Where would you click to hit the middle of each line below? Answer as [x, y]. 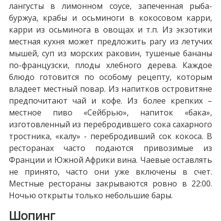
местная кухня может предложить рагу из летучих [110, 41]
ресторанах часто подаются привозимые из [110, 148]
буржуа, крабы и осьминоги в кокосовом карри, [110, 18]
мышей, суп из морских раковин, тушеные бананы [110, 53]
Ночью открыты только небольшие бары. [91, 195]
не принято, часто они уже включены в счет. [110, 171]
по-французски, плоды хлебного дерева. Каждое [110, 65]
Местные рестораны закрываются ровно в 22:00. [110, 183]
